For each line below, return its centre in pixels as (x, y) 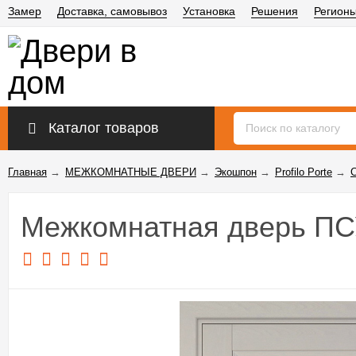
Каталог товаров (104, 128)
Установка (209, 11)
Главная (27, 172)
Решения (275, 11)
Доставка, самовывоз (112, 11)
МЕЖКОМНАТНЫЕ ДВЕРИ (131, 172)
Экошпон (236, 172)
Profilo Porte (304, 172)
